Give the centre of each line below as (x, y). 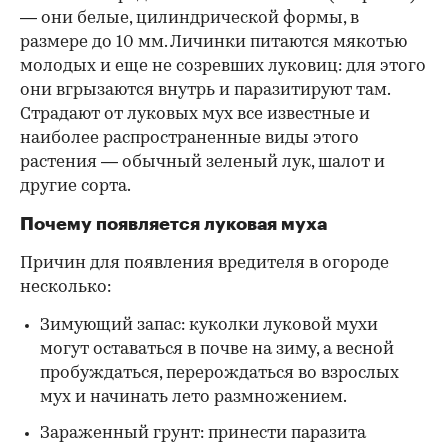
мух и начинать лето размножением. (193, 397)
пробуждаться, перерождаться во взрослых (219, 373)
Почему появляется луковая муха (173, 223)
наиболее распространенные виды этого (189, 138)
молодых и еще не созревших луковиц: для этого (223, 66)
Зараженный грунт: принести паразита (203, 433)
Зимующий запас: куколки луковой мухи (209, 325)
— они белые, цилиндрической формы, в (189, 18)
